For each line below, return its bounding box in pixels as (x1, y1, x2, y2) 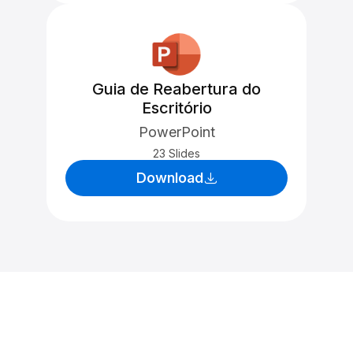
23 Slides (153, 147, 200, 160)
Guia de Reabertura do (92, 80, 261, 98)
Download (136, 169, 203, 186)
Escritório (141, 98, 212, 117)
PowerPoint (138, 124, 215, 140)
